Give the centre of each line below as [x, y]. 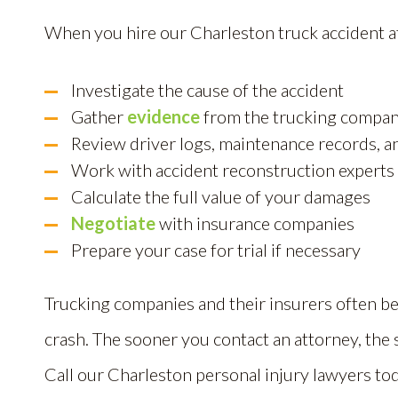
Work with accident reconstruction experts [233, 170]
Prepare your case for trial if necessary [216, 250]
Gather [99, 116]
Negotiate [113, 223]
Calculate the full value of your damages [221, 196]
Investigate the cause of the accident [207, 90]
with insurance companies [255, 223]
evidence [163, 116]
